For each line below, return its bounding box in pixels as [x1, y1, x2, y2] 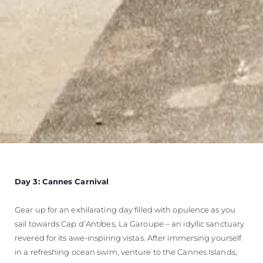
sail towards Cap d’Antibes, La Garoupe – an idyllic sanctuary [15, 218, 245, 228]
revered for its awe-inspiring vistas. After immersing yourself [15, 232, 242, 242]
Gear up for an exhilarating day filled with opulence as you [15, 204, 235, 214]
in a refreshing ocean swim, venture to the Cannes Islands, [15, 247, 237, 257]
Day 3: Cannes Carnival [15, 176, 109, 186]
